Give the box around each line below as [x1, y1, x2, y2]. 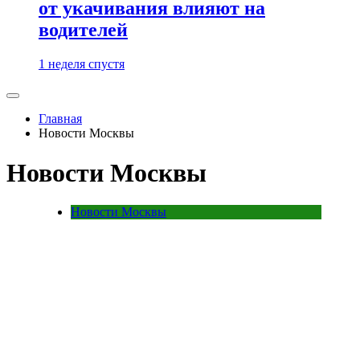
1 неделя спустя [39, 57, 125, 72]
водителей [39, 19, 128, 41]
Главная [39, 112, 82, 126]
